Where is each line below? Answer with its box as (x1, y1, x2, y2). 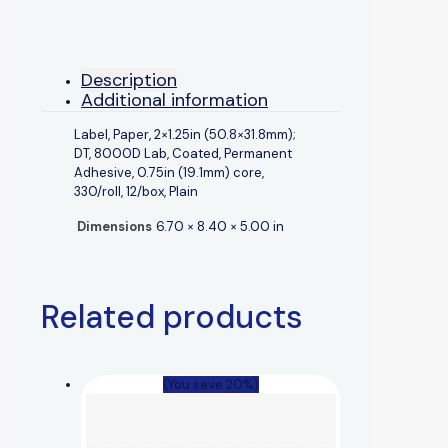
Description (81, 67, 177, 92)
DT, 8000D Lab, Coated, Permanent (74, 144, 292, 162)
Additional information (81, 87, 268, 112)
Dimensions (77, 217, 152, 235)
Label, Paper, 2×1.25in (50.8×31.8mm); (74, 125, 296, 143)
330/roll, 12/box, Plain (74, 182, 198, 200)
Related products (41, 295, 303, 338)
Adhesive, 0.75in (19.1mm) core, (74, 163, 264, 181)
